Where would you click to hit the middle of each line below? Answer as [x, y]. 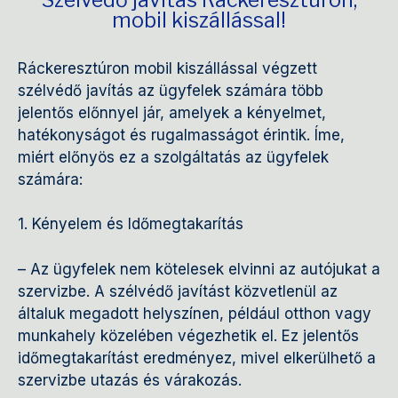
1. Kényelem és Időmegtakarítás [131, 224]
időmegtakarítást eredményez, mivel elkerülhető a [197, 358]
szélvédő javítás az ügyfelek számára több [171, 90]
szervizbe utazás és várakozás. [130, 380]
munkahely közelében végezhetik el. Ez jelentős [188, 335]
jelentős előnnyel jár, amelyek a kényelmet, [172, 112]
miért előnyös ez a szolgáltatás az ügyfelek [173, 157]
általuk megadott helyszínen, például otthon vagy [195, 313]
